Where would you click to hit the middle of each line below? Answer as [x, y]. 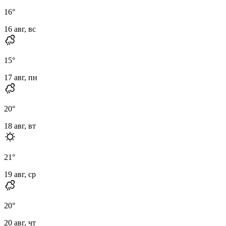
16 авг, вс [20, 29]
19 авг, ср [20, 174]
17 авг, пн [21, 77]
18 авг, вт [20, 126]
